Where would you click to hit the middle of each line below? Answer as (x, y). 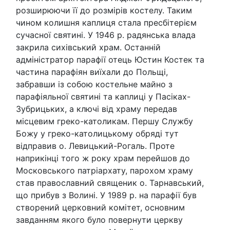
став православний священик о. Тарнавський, (110, 183)
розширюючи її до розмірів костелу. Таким (104, 10)
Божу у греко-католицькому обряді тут (97, 133)
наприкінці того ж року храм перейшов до (103, 158)
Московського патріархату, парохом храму (104, 170)
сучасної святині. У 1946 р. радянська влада (106, 35)
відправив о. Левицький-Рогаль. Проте (95, 146)
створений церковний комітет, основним (100, 207)
